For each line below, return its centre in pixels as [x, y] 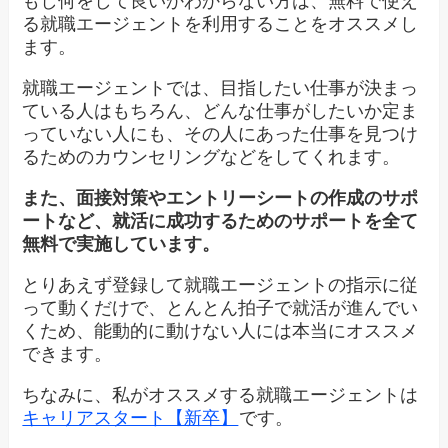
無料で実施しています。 [121, 244]
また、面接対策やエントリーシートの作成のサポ [220, 198]
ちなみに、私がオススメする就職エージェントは [220, 394]
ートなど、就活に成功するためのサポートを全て [220, 221]
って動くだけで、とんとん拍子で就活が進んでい [220, 308]
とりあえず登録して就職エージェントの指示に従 [220, 285]
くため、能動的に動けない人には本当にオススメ [220, 331]
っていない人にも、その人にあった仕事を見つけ [220, 134]
